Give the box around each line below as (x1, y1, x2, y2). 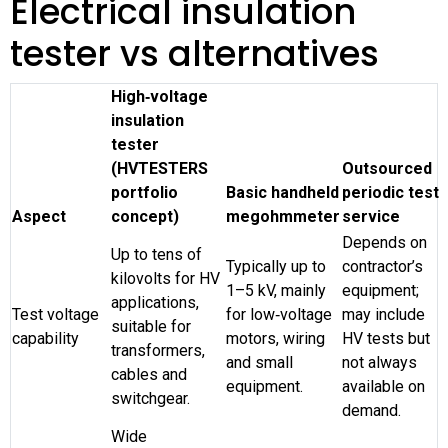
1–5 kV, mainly (226, 280, 326, 300)
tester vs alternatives (10, 28, 379, 78)
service (342, 206, 400, 226)
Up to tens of (111, 244, 202, 264)
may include (342, 304, 425, 324)
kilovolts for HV (111, 268, 220, 288)
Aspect (12, 206, 66, 226)
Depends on (342, 232, 427, 252)
